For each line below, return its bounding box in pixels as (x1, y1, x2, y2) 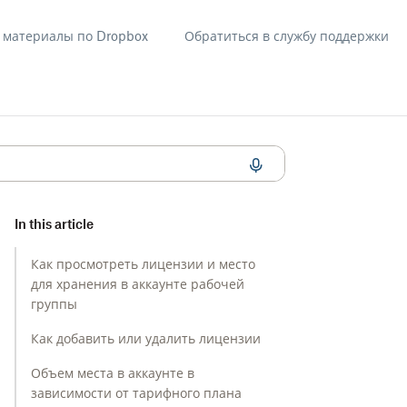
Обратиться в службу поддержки (184, 28, 389, 44)
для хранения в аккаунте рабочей (31, 276, 244, 292)
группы (31, 296, 77, 312)
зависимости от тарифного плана (31, 385, 242, 401)
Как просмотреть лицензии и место (31, 256, 255, 272)
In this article (15, 216, 94, 232)
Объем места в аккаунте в (31, 365, 194, 381)
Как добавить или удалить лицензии (31, 331, 261, 346)
